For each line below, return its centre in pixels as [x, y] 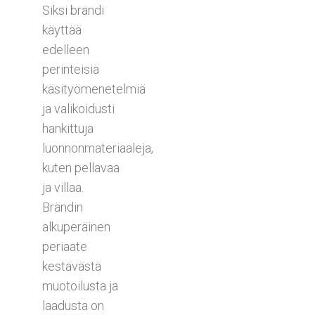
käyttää [62, 30]
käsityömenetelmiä [94, 89]
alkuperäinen [76, 226]
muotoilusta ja [80, 285]
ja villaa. [63, 187]
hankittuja [68, 128]
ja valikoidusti [78, 108]
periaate [65, 246]
